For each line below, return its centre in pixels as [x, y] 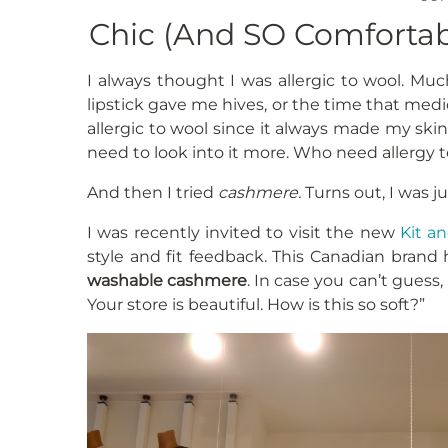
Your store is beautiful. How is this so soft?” [256, 305]
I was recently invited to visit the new [243, 233]
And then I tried [152, 193]
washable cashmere [167, 281]
